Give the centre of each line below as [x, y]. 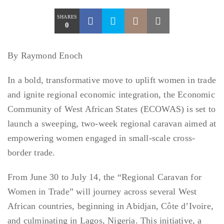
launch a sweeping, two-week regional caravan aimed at [112, 124]
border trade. [31, 153]
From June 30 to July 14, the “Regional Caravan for [105, 177]
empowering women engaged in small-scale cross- [101, 138]
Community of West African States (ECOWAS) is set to [112, 109]
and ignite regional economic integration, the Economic [111, 95]
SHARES [67, 17]
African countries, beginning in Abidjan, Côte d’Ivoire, [111, 206]
